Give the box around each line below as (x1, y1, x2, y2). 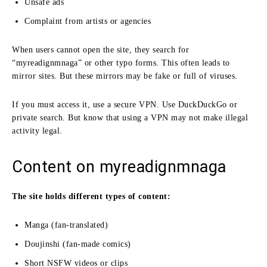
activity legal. (12, 126, 63, 135)
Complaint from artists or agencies (24, 16, 151, 26)
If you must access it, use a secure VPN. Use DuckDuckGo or (12, 100, 237, 109)
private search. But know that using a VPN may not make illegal (12, 113, 248, 122)
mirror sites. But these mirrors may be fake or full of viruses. (12, 71, 238, 80)
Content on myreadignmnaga (12, 157, 226, 176)
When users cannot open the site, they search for (12, 45, 189, 54)
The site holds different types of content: (12, 191, 170, 201)
